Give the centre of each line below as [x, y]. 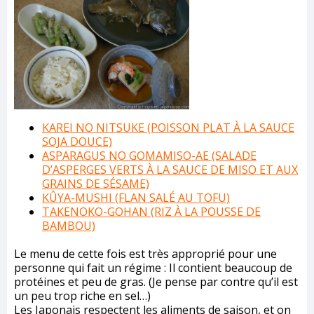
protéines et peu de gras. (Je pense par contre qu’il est [156, 281]
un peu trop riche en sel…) [82, 295]
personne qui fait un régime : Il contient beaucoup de [153, 267]
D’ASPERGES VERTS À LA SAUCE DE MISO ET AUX [170, 169]
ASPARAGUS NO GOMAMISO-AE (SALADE [149, 155]
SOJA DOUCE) [77, 141]
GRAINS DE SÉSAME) [96, 183]
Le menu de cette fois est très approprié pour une [145, 253]
